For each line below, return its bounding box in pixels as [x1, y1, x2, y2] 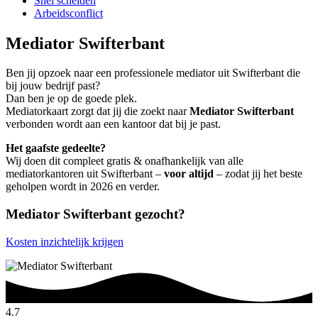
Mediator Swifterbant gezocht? [6, 207, 185, 222]
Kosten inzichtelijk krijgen [6, 235, 124, 248]
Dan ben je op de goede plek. [6, 92, 137, 105]
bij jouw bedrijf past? [6, 79, 100, 92]
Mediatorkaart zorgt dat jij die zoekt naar [6, 105, 190, 118]
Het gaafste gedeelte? [6, 142, 106, 155]
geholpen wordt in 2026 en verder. [6, 180, 160, 193]
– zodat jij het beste [214, 168, 302, 180]
